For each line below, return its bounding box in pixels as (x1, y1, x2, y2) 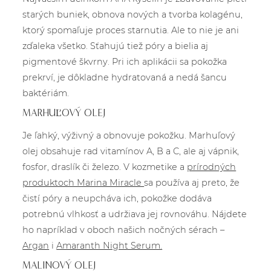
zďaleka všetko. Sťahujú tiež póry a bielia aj (22, 41, 209, 51)
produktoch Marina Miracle (22, 177, 145, 188)
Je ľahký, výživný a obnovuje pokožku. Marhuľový (22, 130, 236, 141)
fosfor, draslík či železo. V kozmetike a (22, 162, 188, 172)
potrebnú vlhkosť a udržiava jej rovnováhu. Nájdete (22, 209, 247, 220)
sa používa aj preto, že (144, 177, 240, 188)
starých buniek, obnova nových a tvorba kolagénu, (22, 9, 243, 20)
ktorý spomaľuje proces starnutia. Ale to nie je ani (22, 25, 240, 36)
